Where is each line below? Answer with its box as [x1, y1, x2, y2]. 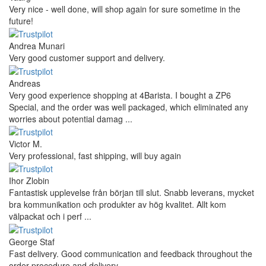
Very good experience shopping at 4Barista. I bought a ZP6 [9, 88, 231, 101]
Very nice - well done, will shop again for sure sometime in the [9, 3, 240, 15]
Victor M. [9, 138, 42, 150]
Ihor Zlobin [9, 175, 49, 187]
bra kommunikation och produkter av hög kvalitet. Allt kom [9, 198, 226, 211]
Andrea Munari [9, 40, 65, 52]
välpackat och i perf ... [9, 210, 91, 223]
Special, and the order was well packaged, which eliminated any [9, 100, 248, 113]
